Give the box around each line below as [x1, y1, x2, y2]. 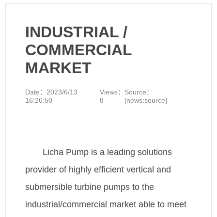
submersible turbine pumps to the [25, 182, 155, 192]
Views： [100, 88, 125, 96]
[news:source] [124, 96, 168, 105]
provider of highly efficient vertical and [25, 165, 171, 175]
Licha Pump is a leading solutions [43, 147, 172, 157]
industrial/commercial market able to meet [25, 200, 187, 210]
